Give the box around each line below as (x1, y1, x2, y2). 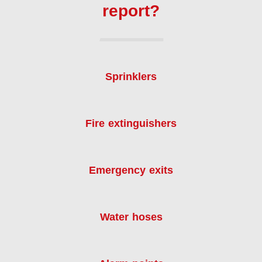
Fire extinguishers (85, 113, 177, 134)
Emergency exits (89, 160, 173, 181)
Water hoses (99, 207, 163, 227)
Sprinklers (105, 67, 157, 87)
